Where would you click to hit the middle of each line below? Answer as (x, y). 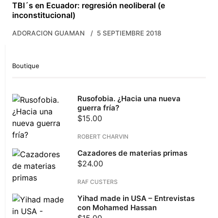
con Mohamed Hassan (117, 208)
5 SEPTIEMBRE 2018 (129, 33)
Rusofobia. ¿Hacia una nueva (129, 99)
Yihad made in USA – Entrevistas (136, 199)
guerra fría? (99, 108)
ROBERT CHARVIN (103, 137)
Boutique (26, 66)
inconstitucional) (44, 15)
